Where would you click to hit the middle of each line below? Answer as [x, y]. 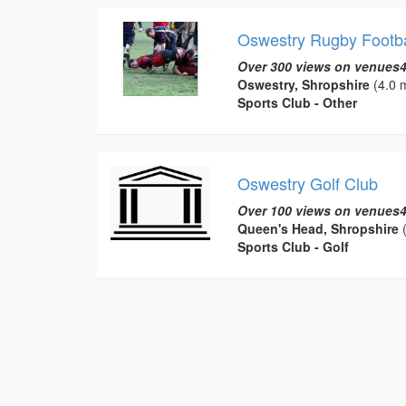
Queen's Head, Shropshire [318, 228]
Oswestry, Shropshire [303, 84]
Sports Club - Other [297, 102]
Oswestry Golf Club [307, 183]
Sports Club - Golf [293, 246]
